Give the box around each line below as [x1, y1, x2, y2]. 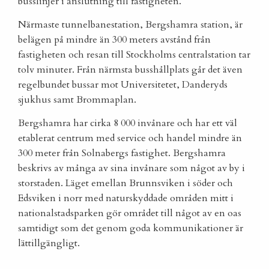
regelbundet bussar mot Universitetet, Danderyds [18, 78, 228, 92]
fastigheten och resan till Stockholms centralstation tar [18, 48, 250, 62]
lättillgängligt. [18, 237, 80, 250]
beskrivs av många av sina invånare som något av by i [18, 162, 245, 175]
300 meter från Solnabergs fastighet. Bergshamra [18, 147, 226, 160]
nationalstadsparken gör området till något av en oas [18, 207, 241, 220]
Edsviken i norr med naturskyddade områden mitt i [18, 192, 234, 205]
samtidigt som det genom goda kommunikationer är [18, 222, 243, 235]
